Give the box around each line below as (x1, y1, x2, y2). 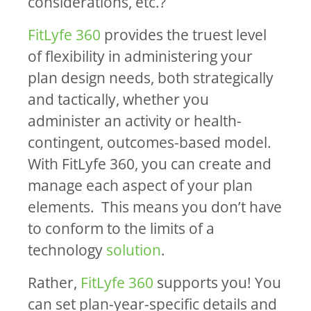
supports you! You (153, 273, 281, 292)
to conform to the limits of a (27, 219, 215, 238)
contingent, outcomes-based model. (27, 133, 271, 152)
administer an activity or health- (27, 111, 242, 131)
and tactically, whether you (27, 90, 209, 109)
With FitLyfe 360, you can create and (27, 154, 271, 174)
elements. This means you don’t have (27, 197, 282, 217)
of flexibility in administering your (27, 47, 253, 66)
